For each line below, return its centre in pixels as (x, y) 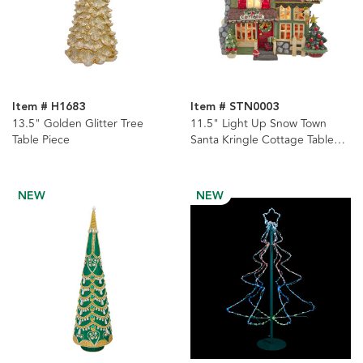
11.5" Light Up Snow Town (258, 123)
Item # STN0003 (234, 107)
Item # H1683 (49, 107)
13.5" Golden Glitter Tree (78, 123)
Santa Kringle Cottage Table (262, 139)
